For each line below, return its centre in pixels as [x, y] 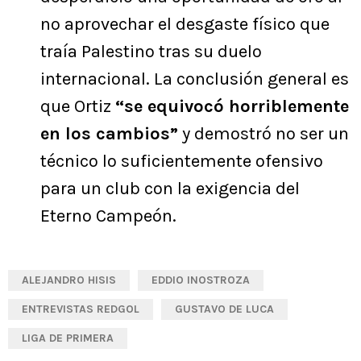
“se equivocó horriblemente [232, 107]
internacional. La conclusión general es [195, 79]
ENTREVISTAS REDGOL [81, 309]
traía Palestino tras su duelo [151, 52]
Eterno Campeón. [108, 216]
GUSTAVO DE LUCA [224, 309]
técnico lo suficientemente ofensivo [182, 162]
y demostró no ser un [263, 134]
